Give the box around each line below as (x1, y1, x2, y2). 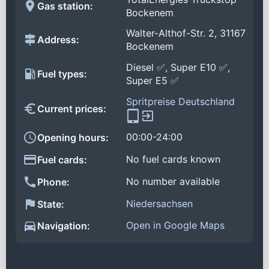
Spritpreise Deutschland (126, 95, 235, 107)
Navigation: (37, 220, 90, 232)
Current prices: (37, 103, 106, 115)
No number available (126, 175, 220, 187)
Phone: (37, 175, 70, 188)
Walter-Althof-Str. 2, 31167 (126, 27, 246, 40)
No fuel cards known (126, 153, 220, 166)
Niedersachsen (126, 197, 193, 210)
